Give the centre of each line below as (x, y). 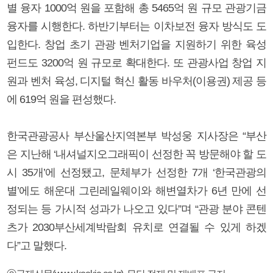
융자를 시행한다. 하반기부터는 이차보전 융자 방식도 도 (136, 26)
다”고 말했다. (37, 245)
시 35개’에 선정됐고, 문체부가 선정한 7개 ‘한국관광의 (136, 172)
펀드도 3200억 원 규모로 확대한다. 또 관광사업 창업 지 (136, 62)
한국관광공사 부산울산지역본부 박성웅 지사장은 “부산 (136, 136)
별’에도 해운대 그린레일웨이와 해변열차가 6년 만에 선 (136, 190)
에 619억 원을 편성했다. (61, 99)
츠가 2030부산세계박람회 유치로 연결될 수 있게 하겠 (136, 227)
